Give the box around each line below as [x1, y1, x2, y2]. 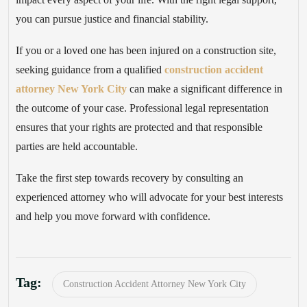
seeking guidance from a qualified [16, 63, 164, 75]
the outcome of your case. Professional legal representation [16, 101, 269, 114]
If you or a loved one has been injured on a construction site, [16, 44, 276, 56]
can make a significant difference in [127, 82, 282, 95]
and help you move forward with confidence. [16, 210, 210, 222]
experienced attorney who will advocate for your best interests [16, 191, 283, 203]
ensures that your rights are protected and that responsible [16, 121, 262, 133]
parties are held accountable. [16, 140, 138, 152]
